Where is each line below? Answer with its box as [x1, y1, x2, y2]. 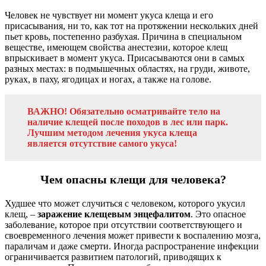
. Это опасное [191, 208, 246, 219]
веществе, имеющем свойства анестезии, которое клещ [5, 42, 227, 52]
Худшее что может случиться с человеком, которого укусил [5, 198, 245, 208]
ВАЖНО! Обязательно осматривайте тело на [27, 106, 220, 116]
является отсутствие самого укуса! [27, 138, 177, 148]
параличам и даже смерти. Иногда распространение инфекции [5, 240, 259, 251]
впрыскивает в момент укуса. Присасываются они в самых [5, 52, 245, 63]
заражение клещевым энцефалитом [35, 208, 191, 219]
